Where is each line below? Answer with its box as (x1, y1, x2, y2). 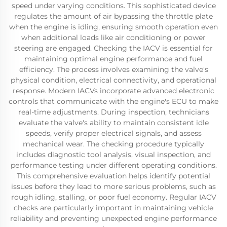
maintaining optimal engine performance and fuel (24, 54, 203, 63)
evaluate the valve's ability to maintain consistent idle (18, 118, 209, 127)
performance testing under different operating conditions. (10, 161, 217, 170)
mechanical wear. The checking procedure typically (23, 139, 204, 148)
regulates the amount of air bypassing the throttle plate (14, 12, 213, 21)
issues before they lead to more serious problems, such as (11, 182, 216, 191)
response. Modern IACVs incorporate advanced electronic (13, 86, 214, 95)
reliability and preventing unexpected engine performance (10, 214, 217, 223)
